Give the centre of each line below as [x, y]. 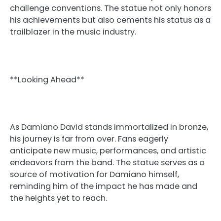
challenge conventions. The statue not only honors [110, 8]
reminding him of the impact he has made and [104, 186]
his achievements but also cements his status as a [110, 20]
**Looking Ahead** [47, 79]
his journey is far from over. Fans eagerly [89, 139]
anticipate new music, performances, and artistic [108, 150]
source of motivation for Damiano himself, [94, 174]
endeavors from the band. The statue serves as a [107, 162]
